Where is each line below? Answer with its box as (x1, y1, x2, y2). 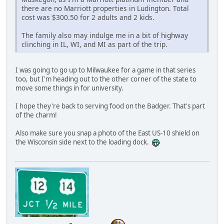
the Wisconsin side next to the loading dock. (15, 137, 152, 146)
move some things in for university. (15, 83, 123, 92)
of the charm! (15, 110, 57, 119)
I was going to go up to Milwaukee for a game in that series (15, 65, 195, 74)
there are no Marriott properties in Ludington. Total (21, 3, 189, 13)
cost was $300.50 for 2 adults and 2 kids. (21, 12, 154, 22)
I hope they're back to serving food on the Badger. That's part (15, 101, 205, 110)
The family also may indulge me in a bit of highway (21, 30, 188, 40)
